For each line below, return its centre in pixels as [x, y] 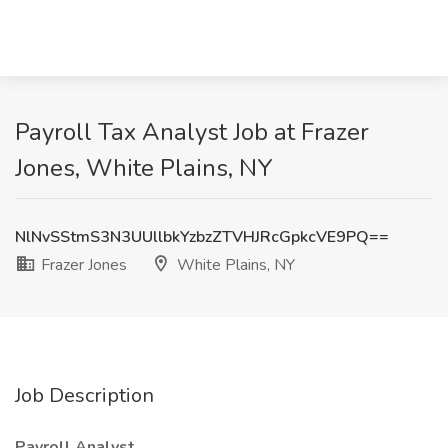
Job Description [84, 395]
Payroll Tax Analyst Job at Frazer [192, 132]
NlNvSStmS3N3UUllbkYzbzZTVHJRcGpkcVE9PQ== [202, 237]
